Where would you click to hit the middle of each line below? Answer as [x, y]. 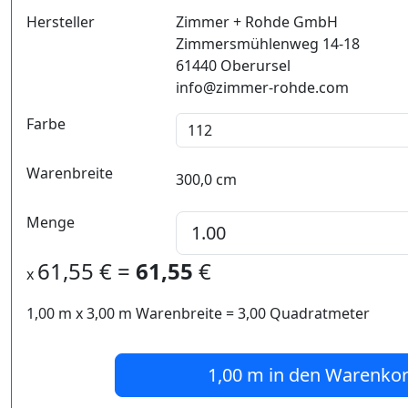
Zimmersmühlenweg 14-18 [267, 44]
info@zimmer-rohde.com [262, 88]
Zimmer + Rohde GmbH [256, 22]
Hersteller [61, 22]
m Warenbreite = [176, 314]
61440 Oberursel [233, 66]
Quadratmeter [318, 314]
